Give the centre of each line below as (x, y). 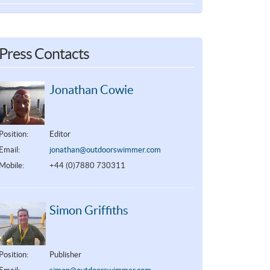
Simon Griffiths (89, 210)
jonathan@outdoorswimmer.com (105, 149)
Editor (60, 134)
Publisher (66, 254)
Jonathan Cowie (92, 89)
